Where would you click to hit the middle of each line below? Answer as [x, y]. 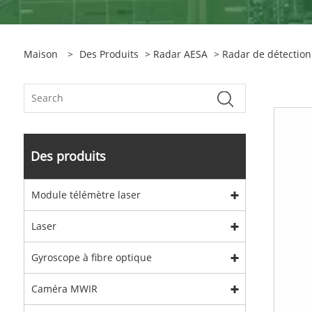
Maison [40, 54]
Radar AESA [180, 54]
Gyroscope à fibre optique [91, 257]
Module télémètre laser [86, 195]
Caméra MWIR [64, 289]
